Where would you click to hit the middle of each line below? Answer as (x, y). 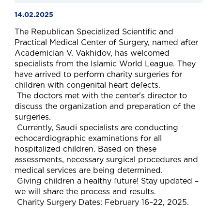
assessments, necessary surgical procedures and (106, 160)
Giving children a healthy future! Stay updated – (107, 181)
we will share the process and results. (85, 192)
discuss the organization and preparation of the (105, 107)
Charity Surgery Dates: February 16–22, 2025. (102, 203)
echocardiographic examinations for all (88, 139)
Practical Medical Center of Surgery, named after (106, 43)
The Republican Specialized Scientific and (94, 32)
